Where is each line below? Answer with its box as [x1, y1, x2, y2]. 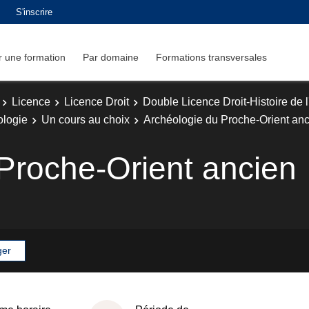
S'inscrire [16, 6, 52, 17]
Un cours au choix [41, 113, 130, 126]
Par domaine [83, 51, 139, 63]
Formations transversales [156, 51, 267, 63]
